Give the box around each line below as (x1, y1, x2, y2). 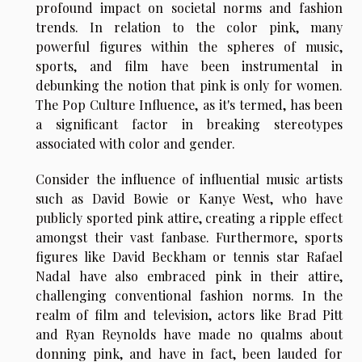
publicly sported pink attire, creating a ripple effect (36, 209, 343, 227)
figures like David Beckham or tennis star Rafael (36, 248, 343, 266)
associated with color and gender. (36, 135, 235, 153)
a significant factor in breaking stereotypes (36, 116, 343, 133)
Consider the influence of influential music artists (36, 170, 343, 188)
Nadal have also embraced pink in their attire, (36, 267, 343, 285)
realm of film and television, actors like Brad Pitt (36, 306, 343, 324)
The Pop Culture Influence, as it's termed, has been (36, 96, 343, 114)
